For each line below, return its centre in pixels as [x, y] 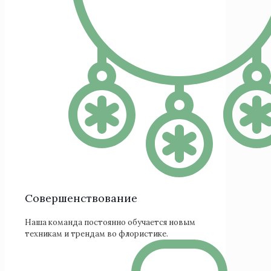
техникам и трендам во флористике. [96, 234]
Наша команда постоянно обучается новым [110, 223]
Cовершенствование [81, 198]
